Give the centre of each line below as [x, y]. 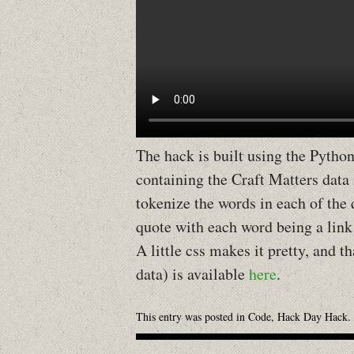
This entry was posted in [192, 316]
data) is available [192, 274]
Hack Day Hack [313, 316]
